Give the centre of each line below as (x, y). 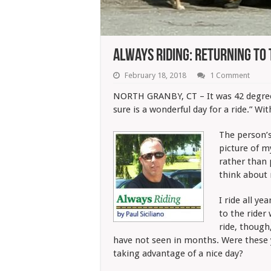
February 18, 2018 (155, 75)
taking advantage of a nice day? (178, 253)
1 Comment (230, 75)
